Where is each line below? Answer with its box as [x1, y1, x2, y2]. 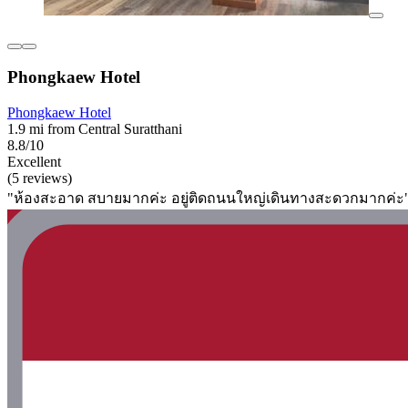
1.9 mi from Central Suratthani [7, 120, 182, 137]
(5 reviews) [7, 169, 72, 186]
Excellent [7, 153, 61, 169]
